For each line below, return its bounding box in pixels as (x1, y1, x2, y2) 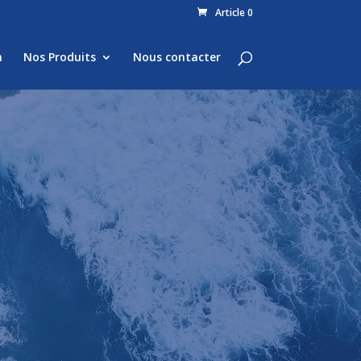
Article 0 (214, 6, 253, 19)
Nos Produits (23, 49, 96, 64)
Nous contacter (132, 49, 221, 64)
